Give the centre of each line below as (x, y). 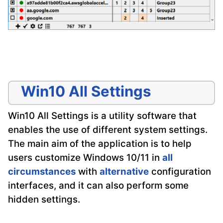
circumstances (42, 171)
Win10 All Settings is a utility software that (102, 115)
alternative (124, 171)
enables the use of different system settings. (108, 129)
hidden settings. (44, 199)
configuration (180, 171)
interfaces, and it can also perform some (98, 185)
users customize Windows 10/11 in (85, 157)
